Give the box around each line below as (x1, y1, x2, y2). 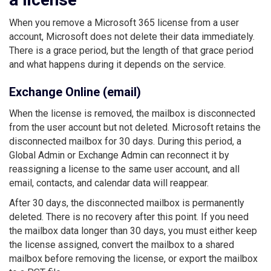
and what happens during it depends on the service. (9, 58, 226, 70)
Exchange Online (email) (9, 84, 141, 99)
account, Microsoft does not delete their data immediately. (9, 30, 255, 42)
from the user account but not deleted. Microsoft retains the (9, 121, 261, 133)
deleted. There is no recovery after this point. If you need (9, 211, 249, 223)
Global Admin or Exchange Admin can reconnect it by (9, 149, 229, 161)
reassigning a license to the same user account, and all (9, 163, 240, 175)
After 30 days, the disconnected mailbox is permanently (9, 197, 244, 209)
